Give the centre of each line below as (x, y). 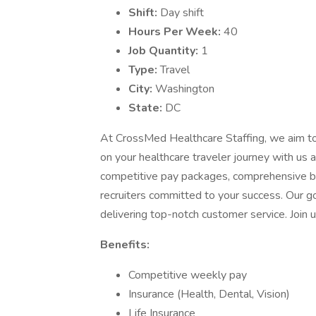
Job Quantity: (165, 51)
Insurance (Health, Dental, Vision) (209, 294)
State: (147, 108)
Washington (185, 89)
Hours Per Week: (176, 32)
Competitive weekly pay (188, 275)
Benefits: (125, 245)
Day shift (182, 13)
